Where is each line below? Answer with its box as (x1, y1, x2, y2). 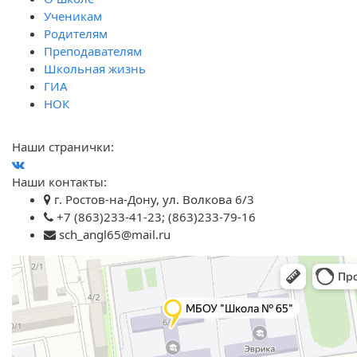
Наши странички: (12, 139, 114, 155)
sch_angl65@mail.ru (56, 226, 171, 242)
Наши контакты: (12, 174, 107, 190)
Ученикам (44, 8, 102, 24)
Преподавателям (44, 43, 142, 59)
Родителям (44, 25, 108, 41)
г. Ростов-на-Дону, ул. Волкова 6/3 (51, 191, 254, 207)
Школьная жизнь (44, 61, 146, 76)
